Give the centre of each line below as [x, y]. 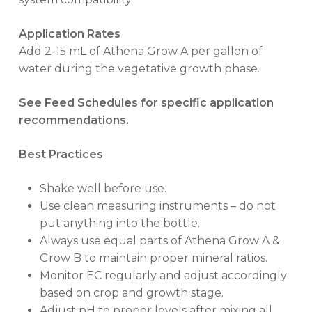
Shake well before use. [103, 188]
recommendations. [73, 120]
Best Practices [61, 154]
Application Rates [69, 34]
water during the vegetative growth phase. [139, 69]
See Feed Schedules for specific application [146, 103]
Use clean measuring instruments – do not [157, 206]
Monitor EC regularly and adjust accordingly [163, 275]
